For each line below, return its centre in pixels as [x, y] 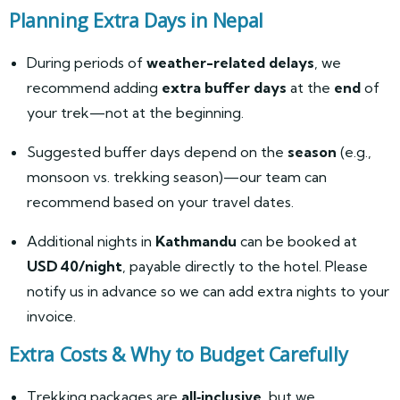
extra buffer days [224, 87]
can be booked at [297, 241]
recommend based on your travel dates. [160, 202]
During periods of [87, 62]
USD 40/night [75, 266]
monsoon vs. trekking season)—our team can [177, 177]
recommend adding [94, 87]
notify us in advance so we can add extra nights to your [208, 291]
